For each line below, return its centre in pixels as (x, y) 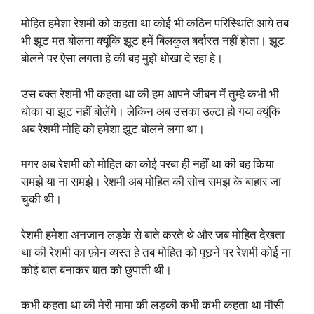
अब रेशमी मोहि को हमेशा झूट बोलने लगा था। (113, 129)
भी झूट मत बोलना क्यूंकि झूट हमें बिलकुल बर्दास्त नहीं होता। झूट (153, 41)
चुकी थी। (41, 200)
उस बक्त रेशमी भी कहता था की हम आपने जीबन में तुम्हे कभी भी (150, 94)
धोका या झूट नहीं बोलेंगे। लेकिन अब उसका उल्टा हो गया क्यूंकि (151, 111)
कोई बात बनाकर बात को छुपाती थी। (96, 270)
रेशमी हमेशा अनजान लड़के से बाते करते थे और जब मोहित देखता (153, 235)
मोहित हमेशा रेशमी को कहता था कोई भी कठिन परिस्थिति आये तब (155, 24)
